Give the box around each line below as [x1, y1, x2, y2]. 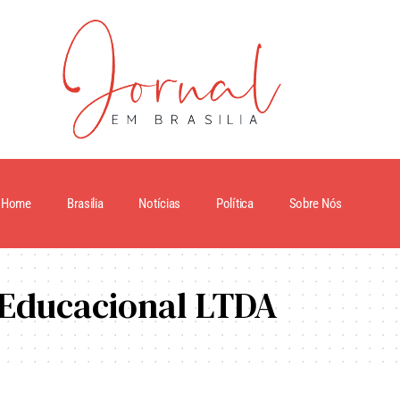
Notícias [138, 195, 181, 212]
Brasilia [66, 195, 104, 212]
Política [216, 195, 254, 212]
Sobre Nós [288, 195, 342, 212]
